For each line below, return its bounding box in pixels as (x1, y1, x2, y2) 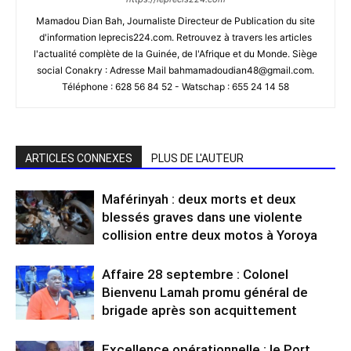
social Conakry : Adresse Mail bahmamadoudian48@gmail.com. (37, 63, 314, 76)
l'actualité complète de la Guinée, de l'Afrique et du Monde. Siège (34, 47, 317, 60)
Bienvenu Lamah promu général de (102, 284, 308, 300)
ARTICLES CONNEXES (25, 151, 132, 165)
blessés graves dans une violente (102, 208, 302, 225)
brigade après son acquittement (102, 302, 300, 318)
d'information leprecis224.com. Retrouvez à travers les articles (39, 31, 312, 43)
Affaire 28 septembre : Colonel (102, 266, 288, 282)
